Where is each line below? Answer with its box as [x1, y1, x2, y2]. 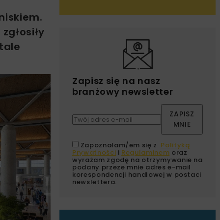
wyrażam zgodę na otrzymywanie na [72, 155, 203, 165]
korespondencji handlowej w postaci [72, 170, 202, 180]
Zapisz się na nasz [72, 75, 161, 87]
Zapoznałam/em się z [80, 140, 161, 150]
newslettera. [72, 177, 117, 187]
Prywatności [72, 148, 116, 158]
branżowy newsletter [72, 85, 173, 98]
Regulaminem [121, 148, 170, 158]
